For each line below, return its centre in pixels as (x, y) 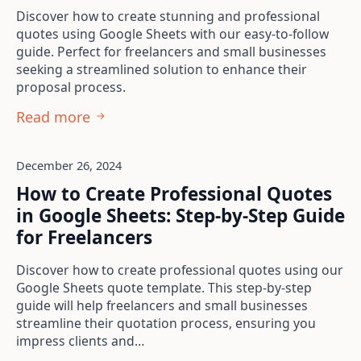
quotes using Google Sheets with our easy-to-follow (172, 34)
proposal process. (71, 87)
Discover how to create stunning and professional (168, 16)
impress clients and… (80, 341)
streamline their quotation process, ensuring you (166, 323)
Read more (53, 117)
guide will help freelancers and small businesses (162, 305)
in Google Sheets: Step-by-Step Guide (180, 216)
